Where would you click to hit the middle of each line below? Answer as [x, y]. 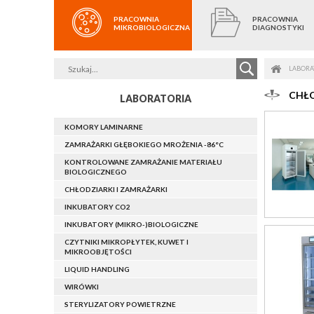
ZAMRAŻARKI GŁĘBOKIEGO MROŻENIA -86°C [144, 145]
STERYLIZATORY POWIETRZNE [120, 305]
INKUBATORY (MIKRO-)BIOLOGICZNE [131, 225]
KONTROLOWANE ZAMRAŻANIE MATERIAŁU [143, 162]
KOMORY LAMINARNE [104, 127]
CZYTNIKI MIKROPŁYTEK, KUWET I [127, 242]
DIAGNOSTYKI [279, 27]
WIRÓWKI [82, 287]
